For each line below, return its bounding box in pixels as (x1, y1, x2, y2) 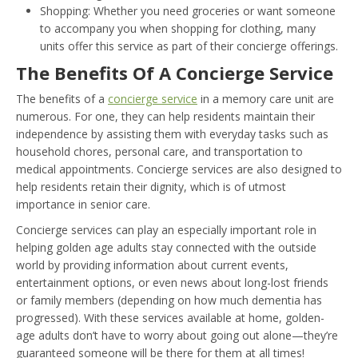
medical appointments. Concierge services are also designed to (16, 161, 342, 177)
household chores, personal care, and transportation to (16, 143, 303, 159)
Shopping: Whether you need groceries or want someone (40, 2, 336, 18)
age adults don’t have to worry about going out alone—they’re (16, 327, 338, 343)
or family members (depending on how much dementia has (16, 292, 322, 308)
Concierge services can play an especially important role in (16, 221, 316, 237)
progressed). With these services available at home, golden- (16, 309, 324, 325)
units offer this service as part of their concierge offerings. (40, 38, 338, 54)
